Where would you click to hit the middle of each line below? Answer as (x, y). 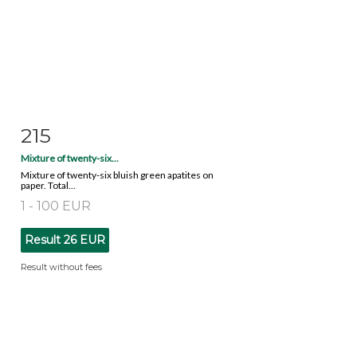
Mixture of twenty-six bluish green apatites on (117, 175)
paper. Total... (48, 185)
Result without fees (61, 267)
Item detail (71, 132)
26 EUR (84, 239)
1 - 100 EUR (56, 206)
